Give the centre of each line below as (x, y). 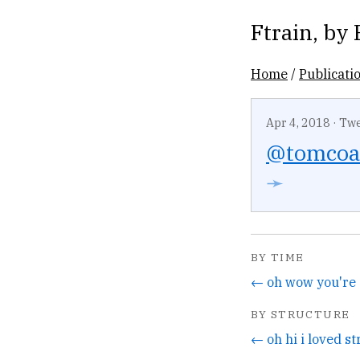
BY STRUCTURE (301, 314)
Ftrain (282, 32)
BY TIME (278, 258)
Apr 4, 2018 (298, 123)
